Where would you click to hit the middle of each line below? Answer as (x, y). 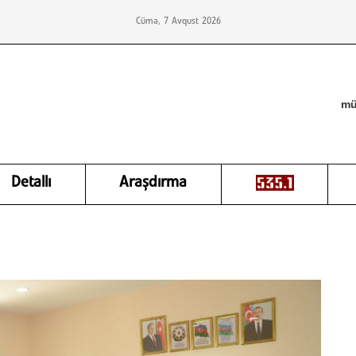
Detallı (31, 183)
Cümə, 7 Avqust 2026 (178, 21)
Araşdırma (153, 183)
